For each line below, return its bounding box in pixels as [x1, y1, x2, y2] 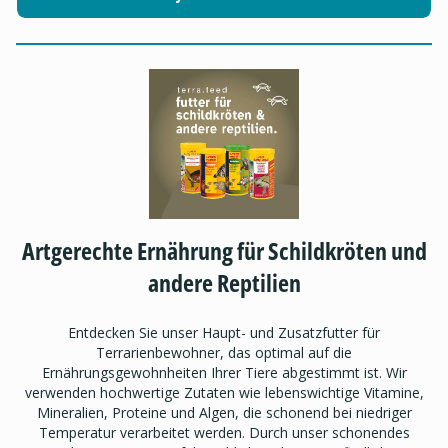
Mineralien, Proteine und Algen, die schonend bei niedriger [36, 403, 412, 423]
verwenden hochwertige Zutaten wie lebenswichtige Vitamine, [24, 383, 424, 403]
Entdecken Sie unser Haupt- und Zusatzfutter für [68, 323, 380, 343]
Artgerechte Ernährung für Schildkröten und [21, 234, 427, 268]
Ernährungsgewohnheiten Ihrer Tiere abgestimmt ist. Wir [41, 363, 407, 383]
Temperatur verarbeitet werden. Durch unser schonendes [38, 423, 410, 443]
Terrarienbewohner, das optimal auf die [96, 343, 352, 363]
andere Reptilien [147, 266, 301, 300]
